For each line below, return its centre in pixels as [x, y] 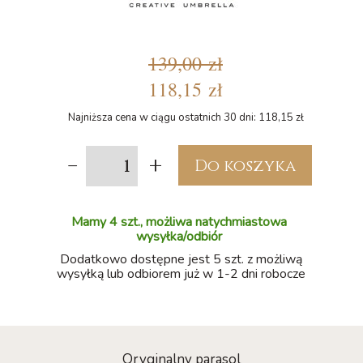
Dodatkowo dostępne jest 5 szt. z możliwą [181, 259]
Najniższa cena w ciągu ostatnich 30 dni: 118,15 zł [186, 117]
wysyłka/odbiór [179, 237]
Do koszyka [245, 165]
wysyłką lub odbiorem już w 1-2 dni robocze [181, 274]
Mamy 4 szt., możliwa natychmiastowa [179, 222]
